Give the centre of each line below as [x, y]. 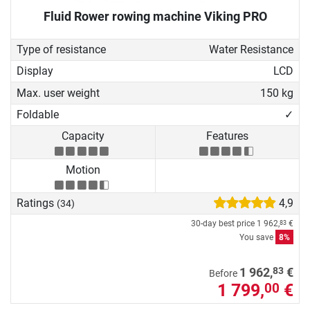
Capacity [83, 136]
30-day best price [224, 224]
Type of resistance [61, 49]
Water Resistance [251, 49]
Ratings [37, 203]
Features [227, 136]
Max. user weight [58, 93]
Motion [83, 170]
